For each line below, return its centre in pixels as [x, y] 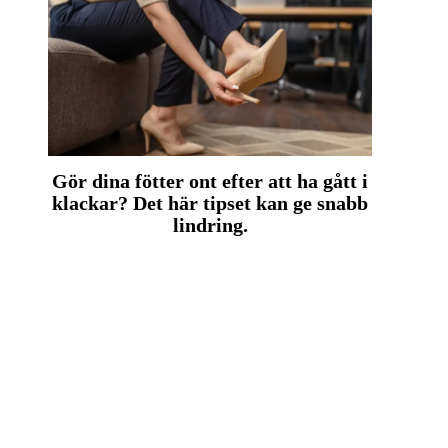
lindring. [210, 225]
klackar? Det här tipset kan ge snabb [210, 203]
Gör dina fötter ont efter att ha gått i [210, 181]
